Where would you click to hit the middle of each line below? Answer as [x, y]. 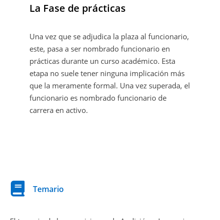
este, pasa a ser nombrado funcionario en [100, 48]
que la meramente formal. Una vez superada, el [110, 85]
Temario [48, 189]
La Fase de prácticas [78, 8]
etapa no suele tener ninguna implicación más [107, 73]
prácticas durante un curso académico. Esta [102, 61]
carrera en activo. [59, 110]
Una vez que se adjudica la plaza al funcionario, [109, 36]
